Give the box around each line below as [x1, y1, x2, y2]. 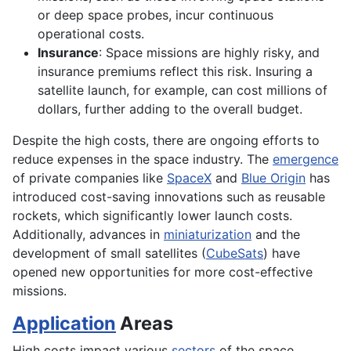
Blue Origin [241, 170, 306, 186]
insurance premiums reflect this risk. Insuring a [38, 63, 313, 80]
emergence [273, 151, 338, 168]
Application [13, 312, 116, 335]
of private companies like [13, 170, 167, 186]
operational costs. [38, 26, 144, 42]
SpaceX [167, 170, 212, 186]
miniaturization [164, 226, 251, 243]
